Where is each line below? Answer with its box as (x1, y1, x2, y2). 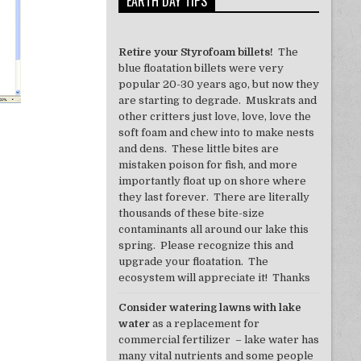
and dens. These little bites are (118, 143, 279, 156)
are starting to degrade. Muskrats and (118, 94, 317, 107)
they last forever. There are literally (118, 191, 309, 204)
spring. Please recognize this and (118, 239, 293, 252)
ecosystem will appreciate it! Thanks (118, 272, 310, 284)
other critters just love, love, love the (118, 110, 311, 123)
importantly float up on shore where (118, 175, 306, 188)
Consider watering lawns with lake (118, 301, 301, 314)
